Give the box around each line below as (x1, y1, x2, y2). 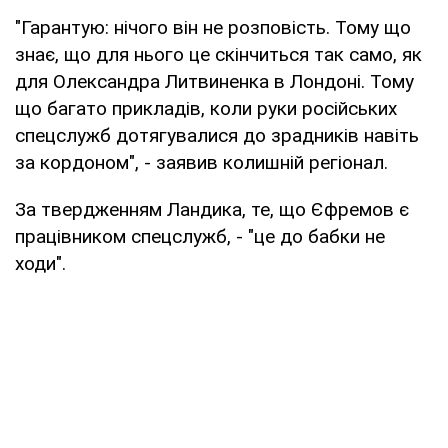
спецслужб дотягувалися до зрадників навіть (15, 123, 419, 147)
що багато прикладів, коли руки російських (15, 96, 397, 120)
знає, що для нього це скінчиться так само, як (15, 42, 422, 66)
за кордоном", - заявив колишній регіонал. (15, 150, 388, 174)
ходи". (15, 251, 66, 275)
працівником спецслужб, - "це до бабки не (15, 224, 385, 248)
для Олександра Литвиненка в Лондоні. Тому (15, 69, 414, 93)
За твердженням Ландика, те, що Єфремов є (15, 197, 409, 221)
